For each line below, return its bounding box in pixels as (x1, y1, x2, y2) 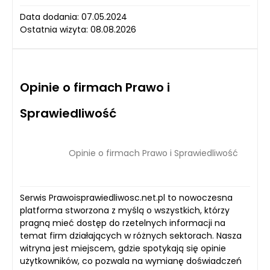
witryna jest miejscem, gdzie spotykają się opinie (20, 242, 226, 255)
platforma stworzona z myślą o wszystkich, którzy (20, 204, 230, 217)
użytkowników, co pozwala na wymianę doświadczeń (20, 255, 242, 268)
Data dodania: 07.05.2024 (20, 11, 127, 24)
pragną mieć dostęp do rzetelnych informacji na (20, 217, 225, 230)
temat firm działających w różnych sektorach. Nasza (20, 230, 242, 242)
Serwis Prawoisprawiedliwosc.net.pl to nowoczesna (20, 192, 233, 204)
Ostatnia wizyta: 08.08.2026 (20, 24, 136, 36)
